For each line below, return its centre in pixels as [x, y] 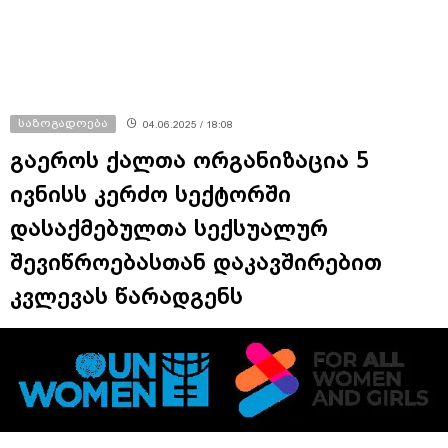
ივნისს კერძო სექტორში [150, 193]
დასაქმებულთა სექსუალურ [169, 227]
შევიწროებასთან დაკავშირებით [196, 261]
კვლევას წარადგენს [126, 295]
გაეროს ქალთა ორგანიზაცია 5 [190, 159]
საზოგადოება [63, 122]
